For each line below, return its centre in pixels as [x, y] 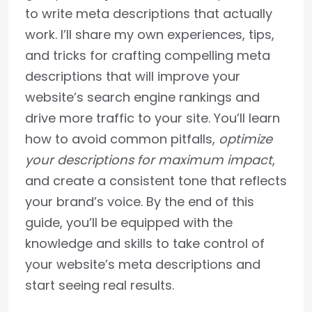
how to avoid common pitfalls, [122, 139]
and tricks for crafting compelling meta [148, 56]
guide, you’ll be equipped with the [129, 223]
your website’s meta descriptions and [143, 265]
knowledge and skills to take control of [145, 244]
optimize [245, 139]
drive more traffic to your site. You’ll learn [153, 118]
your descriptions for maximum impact [149, 160]
